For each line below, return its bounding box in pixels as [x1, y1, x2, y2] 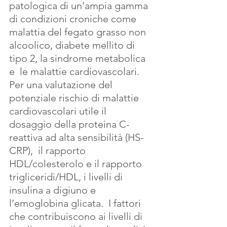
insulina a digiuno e [9, 183, 98, 196]
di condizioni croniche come [9, 12, 139, 25]
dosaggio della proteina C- [9, 118, 130, 130]
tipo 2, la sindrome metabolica [9, 52, 148, 64]
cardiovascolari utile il [9, 104, 109, 117]
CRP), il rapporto [9, 144, 88, 157]
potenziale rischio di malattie [9, 91, 141, 104]
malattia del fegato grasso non [9, 25, 148, 38]
